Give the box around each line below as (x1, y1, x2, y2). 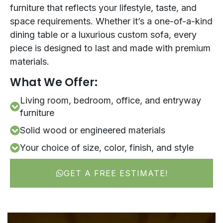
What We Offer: (10, 75, 98, 91)
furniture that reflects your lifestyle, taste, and (10, 2, 197, 13)
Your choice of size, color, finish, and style (20, 142, 194, 153)
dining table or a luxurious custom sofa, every (10, 29, 197, 40)
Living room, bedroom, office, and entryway (20, 95, 201, 106)
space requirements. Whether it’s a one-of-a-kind (10, 16, 213, 27)
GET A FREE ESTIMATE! (63, 168, 168, 179)
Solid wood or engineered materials (20, 125, 165, 136)
